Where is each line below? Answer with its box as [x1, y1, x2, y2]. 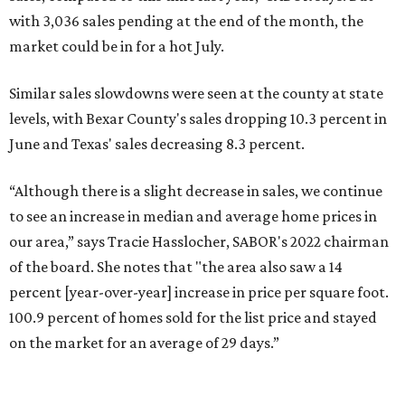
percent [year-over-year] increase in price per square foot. [9, 283, 389, 301]
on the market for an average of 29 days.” [9, 334, 279, 352]
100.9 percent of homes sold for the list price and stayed [9, 308, 377, 326]
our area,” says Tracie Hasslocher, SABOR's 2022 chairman [9, 232, 389, 250]
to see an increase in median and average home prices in [9, 207, 377, 225]
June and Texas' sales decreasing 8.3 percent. [9, 135, 305, 153]
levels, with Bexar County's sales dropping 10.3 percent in [9, 109, 387, 127]
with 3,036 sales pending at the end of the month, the [9, 12, 363, 30]
